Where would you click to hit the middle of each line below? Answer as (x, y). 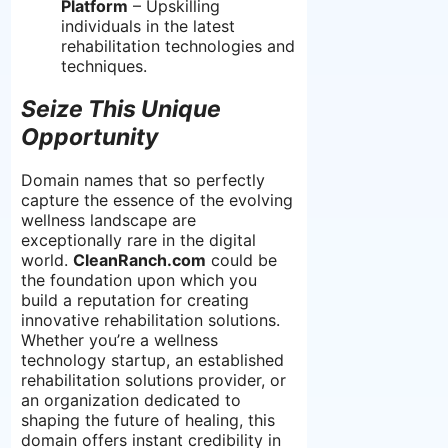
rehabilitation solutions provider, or (153, 380)
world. (47, 260)
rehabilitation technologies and (178, 46)
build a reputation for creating (135, 300)
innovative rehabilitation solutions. (150, 320)
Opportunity (89, 137)
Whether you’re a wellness (119, 340)
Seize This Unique (121, 109)
